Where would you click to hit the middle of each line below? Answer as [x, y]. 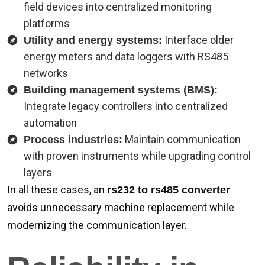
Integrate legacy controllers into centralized [126, 106]
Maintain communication [182, 139]
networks [46, 73]
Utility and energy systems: [93, 40]
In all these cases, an [57, 190]
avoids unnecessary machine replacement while [121, 207]
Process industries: [73, 140]
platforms [47, 23]
